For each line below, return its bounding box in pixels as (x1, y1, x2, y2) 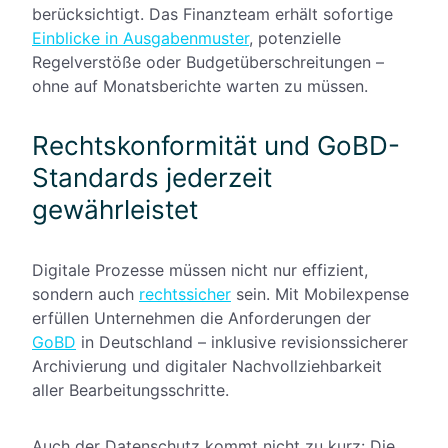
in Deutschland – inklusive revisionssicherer (76, 332, 408, 353)
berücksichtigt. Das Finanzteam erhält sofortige (32, 4, 393, 25)
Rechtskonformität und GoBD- (32, 130, 400, 162)
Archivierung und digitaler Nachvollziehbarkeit (32, 356, 382, 377)
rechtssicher (139, 284, 231, 305)
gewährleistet (32, 194, 198, 226)
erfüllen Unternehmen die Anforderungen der (32, 308, 371, 329)
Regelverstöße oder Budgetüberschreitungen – (32, 52, 384, 73)
